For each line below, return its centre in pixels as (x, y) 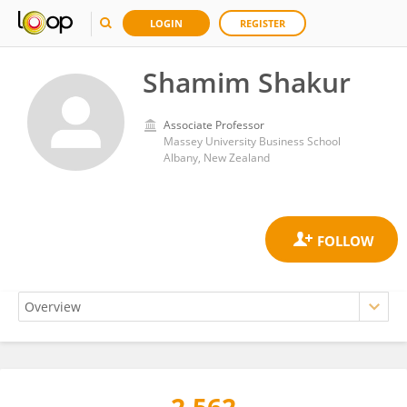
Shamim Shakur (247, 82)
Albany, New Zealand (217, 158)
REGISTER (263, 23)
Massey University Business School (252, 141)
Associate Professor (214, 125)
